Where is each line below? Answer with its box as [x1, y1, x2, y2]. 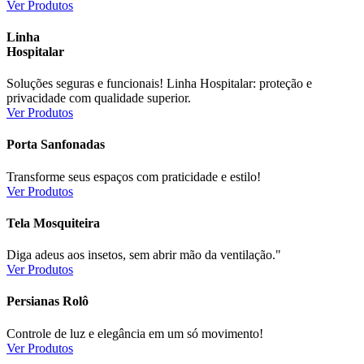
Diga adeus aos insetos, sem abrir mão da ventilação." [6, 248, 281, 262]
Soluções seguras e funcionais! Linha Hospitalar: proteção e [6, 76, 312, 91]
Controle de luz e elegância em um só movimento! [6, 326, 263, 340]
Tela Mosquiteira [6, 215, 100, 230]
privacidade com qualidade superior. [6, 91, 191, 106]
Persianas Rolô [6, 294, 89, 309]
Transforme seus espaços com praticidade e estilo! [6, 169, 261, 184]
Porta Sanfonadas [6, 137, 105, 152]
